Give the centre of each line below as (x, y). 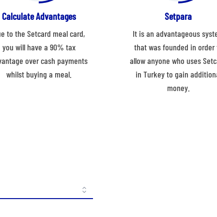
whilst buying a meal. (39, 74)
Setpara (178, 16)
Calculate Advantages (39, 16)
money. (178, 88)
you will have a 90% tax (39, 47)
